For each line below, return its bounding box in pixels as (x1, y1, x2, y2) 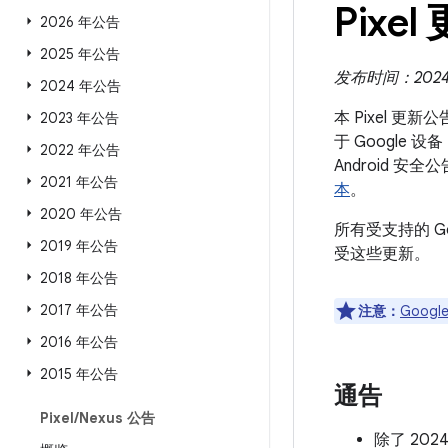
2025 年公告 (40, 45, 120, 63)
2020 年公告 (40, 205, 122, 223)
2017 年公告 (40, 301, 118, 319)
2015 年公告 (40, 365, 118, 383)
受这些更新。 (334, 244, 430, 264)
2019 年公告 (40, 237, 118, 255)
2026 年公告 (40, 13, 120, 31)
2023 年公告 (40, 109, 119, 127)
